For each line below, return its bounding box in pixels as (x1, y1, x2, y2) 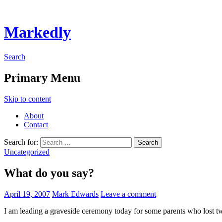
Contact (24, 120, 48, 129)
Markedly (4, 23, 71, 42)
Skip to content (4, 94, 51, 103)
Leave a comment (101, 189, 156, 198)
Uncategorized (4, 147, 50, 156)
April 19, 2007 (4, 189, 50, 198)
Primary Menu (4, 71, 80, 84)
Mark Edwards (52, 189, 99, 198)
